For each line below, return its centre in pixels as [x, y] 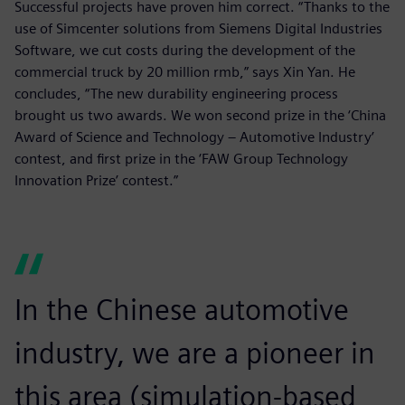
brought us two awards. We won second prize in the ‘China [200, 116]
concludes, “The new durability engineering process [176, 94]
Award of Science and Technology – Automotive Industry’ [194, 137]
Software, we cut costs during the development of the [185, 51]
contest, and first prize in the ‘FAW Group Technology [181, 159]
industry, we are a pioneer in [195, 353]
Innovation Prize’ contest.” [96, 181]
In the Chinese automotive [182, 310]
